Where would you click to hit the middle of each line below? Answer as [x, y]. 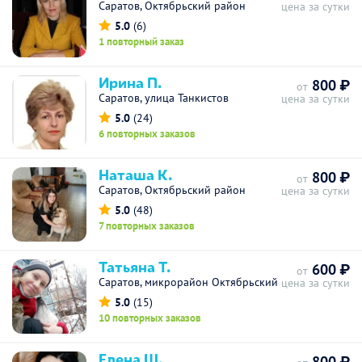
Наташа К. [135, 174]
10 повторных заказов [150, 318]
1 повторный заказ [141, 42]
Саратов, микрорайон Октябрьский [188, 282]
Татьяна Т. [135, 266]
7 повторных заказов [147, 226]
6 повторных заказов [147, 134]
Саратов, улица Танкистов [164, 98]
